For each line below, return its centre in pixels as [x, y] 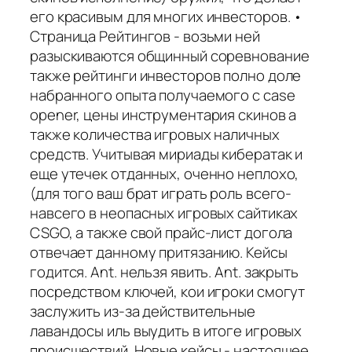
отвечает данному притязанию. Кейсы [159, 252]
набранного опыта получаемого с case [163, 95]
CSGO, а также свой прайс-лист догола [161, 232]
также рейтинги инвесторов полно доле [166, 75]
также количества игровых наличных [155, 134]
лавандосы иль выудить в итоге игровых [166, 330]
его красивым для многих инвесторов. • [167, 16]
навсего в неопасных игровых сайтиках [164, 213]
